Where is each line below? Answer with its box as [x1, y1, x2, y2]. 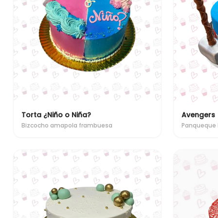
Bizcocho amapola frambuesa [21, 121, 112, 129]
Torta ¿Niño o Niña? [21, 109, 91, 120]
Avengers [181, 109, 215, 120]
